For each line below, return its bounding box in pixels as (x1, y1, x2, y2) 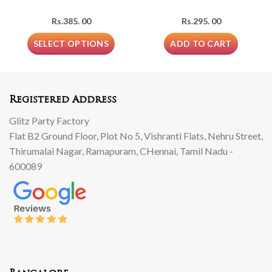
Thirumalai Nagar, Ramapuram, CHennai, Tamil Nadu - (9, 144, 233, 157)
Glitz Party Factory (9, 114, 89, 126)
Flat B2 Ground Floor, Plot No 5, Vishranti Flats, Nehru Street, (9, 129, 263, 141)
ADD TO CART (170, 38, 232, 49)
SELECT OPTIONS (33, 38, 109, 49)
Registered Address (9, 95, 117, 105)
